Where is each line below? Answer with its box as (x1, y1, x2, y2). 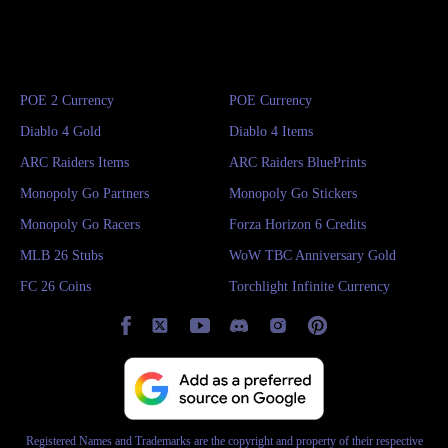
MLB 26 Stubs (20, 247, 103, 263)
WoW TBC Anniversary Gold (229, 247, 396, 263)
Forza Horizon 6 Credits (229, 216, 366, 232)
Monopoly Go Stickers (229, 185, 357, 201)
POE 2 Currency (20, 92, 114, 108)
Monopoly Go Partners (20, 185, 149, 201)
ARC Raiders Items (20, 154, 129, 170)
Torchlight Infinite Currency (229, 278, 390, 294)
